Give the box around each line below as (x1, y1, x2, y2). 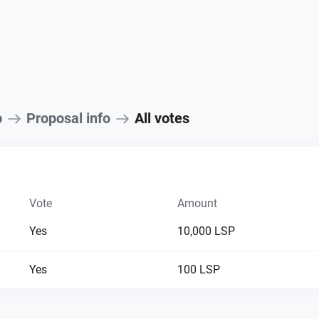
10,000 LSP (177, 224, 235, 238)
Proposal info (26, 110, 110, 127)
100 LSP (177, 263, 220, 276)
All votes (134, 110, 189, 127)
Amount (177, 197, 217, 210)
